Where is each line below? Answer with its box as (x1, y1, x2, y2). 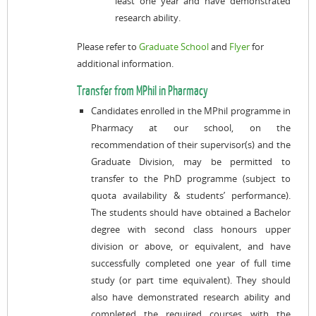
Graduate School (139, 40, 209, 53)
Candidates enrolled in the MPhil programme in (90, 104, 291, 117)
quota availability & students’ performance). (90, 189, 291, 202)
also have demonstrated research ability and (90, 291, 291, 303)
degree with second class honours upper (90, 223, 291, 236)
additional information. (77, 57, 174, 70)
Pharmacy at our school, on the (90, 121, 291, 134)
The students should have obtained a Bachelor (90, 206, 291, 219)
